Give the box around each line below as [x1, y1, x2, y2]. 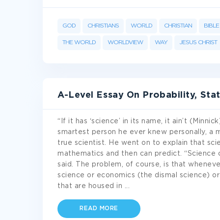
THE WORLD [62, 40, 96, 45]
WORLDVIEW [108, 40, 143, 45]
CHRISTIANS [87, 23, 119, 28]
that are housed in [57, 183, 125, 189]
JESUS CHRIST [179, 40, 217, 45]
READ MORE [80, 206, 118, 211]
